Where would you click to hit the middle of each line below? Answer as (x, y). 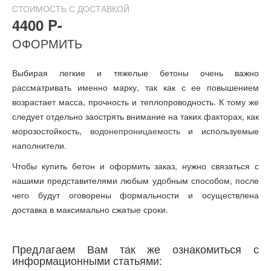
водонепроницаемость (135, 131)
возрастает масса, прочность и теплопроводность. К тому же (135, 102)
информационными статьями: (89, 260)
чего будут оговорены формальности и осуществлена (135, 195)
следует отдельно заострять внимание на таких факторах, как (135, 116)
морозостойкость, (51, 131)
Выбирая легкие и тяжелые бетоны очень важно (135, 73)
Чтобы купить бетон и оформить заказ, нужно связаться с (135, 166)
